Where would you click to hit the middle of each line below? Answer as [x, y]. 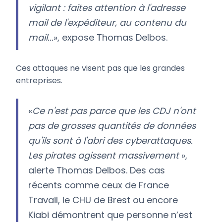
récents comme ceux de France [99, 185]
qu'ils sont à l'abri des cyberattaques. [111, 141]
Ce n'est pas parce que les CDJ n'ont [114, 111]
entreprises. [39, 81]
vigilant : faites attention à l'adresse [107, 8]
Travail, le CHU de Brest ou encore [103, 200]
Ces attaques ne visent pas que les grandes [100, 68]
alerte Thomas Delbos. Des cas [97, 170]
